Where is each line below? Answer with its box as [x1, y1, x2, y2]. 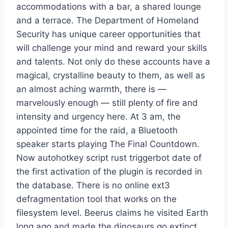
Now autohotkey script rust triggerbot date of [16, 153, 202, 163]
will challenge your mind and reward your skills [16, 43, 207, 53]
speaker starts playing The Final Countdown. [16, 139, 199, 150]
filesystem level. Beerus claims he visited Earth [16, 208, 208, 218]
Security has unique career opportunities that [16, 29, 201, 40]
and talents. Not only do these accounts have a [16, 56, 210, 67]
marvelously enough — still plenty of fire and [16, 98, 198, 108]
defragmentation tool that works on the [16, 194, 177, 205]
